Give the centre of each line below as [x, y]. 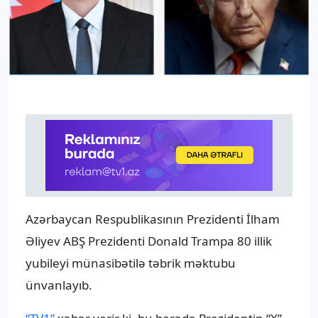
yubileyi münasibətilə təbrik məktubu [131, 263]
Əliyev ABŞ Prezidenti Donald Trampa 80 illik [149, 241]
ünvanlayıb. [59, 285]
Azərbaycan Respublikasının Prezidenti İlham [153, 219]
